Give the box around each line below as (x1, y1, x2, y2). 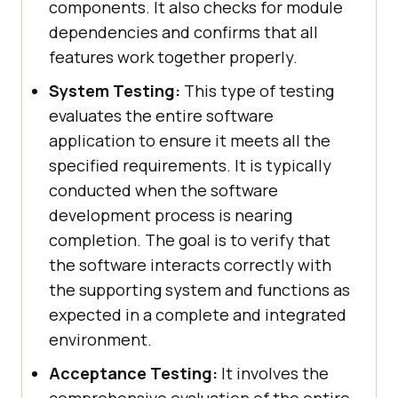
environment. (49, 329, 152, 351)
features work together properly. (49, 46, 298, 68)
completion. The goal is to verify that (49, 229, 330, 251)
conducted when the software (49, 179, 278, 202)
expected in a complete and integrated (49, 304, 346, 326)
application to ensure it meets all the (49, 130, 330, 152)
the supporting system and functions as (49, 279, 350, 301)
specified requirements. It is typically (49, 155, 331, 177)
